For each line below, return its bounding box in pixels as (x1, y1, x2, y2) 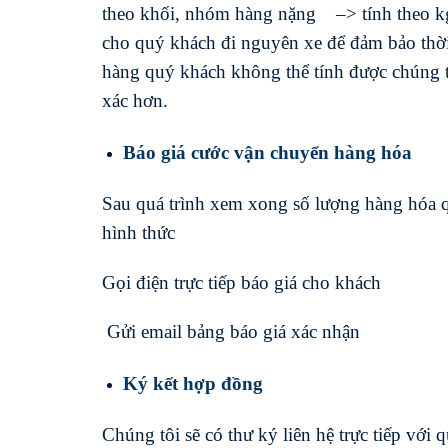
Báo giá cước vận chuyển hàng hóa (122, 142, 412, 164)
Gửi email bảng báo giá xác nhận (102, 321, 360, 343)
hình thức (102, 221, 175, 243)
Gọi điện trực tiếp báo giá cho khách (102, 271, 381, 293)
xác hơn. (102, 90, 168, 112)
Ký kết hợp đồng (122, 373, 263, 395)
